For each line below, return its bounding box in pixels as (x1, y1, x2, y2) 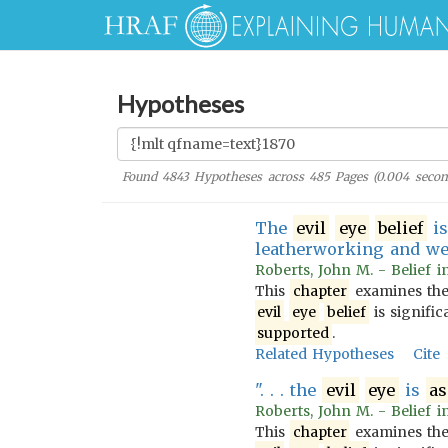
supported (257, 324, 330, 342)
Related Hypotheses (254, 345, 394, 363)
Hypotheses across (189, 169, 309, 184)
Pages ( (329, 169, 377, 184)
